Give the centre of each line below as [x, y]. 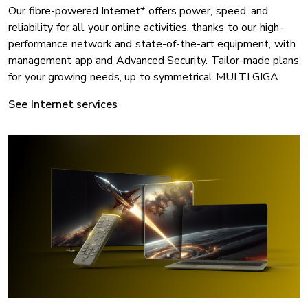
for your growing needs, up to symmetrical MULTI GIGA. [144, 77]
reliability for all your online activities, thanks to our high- [146, 27]
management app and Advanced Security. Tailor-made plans [154, 60]
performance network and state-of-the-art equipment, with [152, 44]
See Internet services [63, 104]
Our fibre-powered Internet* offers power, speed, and [138, 11]
